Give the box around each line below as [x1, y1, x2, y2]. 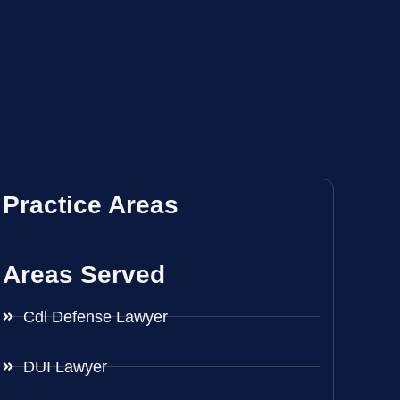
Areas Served [3, 260, 166, 288]
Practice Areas [3, 190, 179, 219]
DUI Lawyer [22, 357, 107, 376]
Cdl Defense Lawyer [22, 307, 168, 326]
